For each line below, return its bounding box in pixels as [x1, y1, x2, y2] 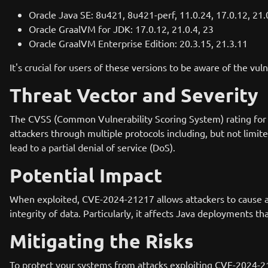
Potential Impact [10, 163, 162, 187]
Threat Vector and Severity [10, 83, 258, 107]
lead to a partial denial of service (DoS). [10, 141, 175, 153]
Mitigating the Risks [10, 229, 194, 253]
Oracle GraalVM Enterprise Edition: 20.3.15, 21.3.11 [29, 37, 248, 49]
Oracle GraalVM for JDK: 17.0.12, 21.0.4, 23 [29, 23, 214, 35]
